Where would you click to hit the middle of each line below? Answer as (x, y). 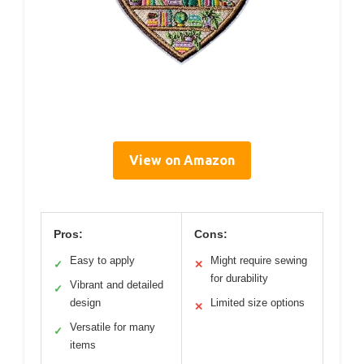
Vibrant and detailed (117, 284)
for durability (239, 278)
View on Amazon (182, 160)
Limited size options (258, 302)
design (85, 302)
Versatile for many (113, 327)
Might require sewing (259, 260)
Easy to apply (102, 260)
